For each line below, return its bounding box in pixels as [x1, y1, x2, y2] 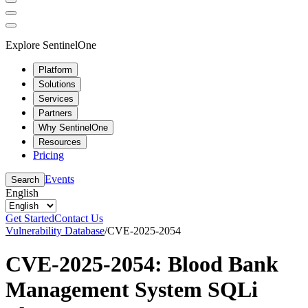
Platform [38, 64, 72, 75]
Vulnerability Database [5, 224, 104, 236]
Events [45, 173, 74, 185]
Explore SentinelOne [5, 38, 96, 51]
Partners [38, 107, 72, 118]
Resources [38, 136, 81, 147]
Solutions [38, 78, 76, 89]
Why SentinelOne [38, 122, 108, 133]
